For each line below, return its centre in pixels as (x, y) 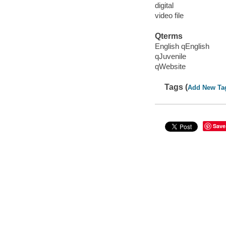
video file (169, 15)
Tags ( (176, 87)
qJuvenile (170, 56)
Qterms (168, 36)
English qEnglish (182, 46)
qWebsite (170, 66)
